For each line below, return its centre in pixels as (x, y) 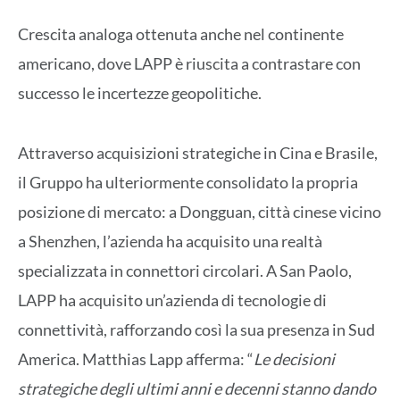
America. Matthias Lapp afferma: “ (136, 358)
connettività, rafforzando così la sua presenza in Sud (196, 329)
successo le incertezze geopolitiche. (140, 93)
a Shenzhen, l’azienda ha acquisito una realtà (170, 241)
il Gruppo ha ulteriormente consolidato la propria (188, 182)
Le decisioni (294, 358)
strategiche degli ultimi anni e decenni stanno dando (197, 388)
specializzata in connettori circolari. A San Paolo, (185, 270)
